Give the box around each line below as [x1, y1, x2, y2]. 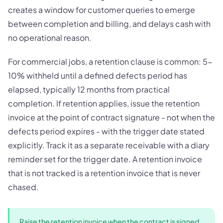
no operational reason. [8, 32, 92, 43]
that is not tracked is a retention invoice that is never [8, 168, 200, 179]
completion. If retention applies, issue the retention [8, 98, 200, 109]
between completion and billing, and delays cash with [8, 18, 211, 29]
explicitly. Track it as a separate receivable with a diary [8, 140, 210, 151]
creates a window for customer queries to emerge [8, 4, 195, 15]
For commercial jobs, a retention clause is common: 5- [8, 56, 213, 67]
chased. [8, 182, 39, 193]
